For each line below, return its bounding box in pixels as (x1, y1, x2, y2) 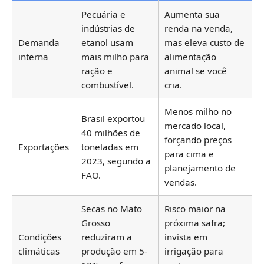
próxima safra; (164, 217, 225, 229)
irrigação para (164, 245, 223, 258)
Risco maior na (164, 203, 226, 215)
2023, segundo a (81, 155, 151, 167)
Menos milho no (164, 105, 232, 118)
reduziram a (81, 231, 132, 243)
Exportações (18, 141, 69, 153)
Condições (18, 231, 61, 243)
